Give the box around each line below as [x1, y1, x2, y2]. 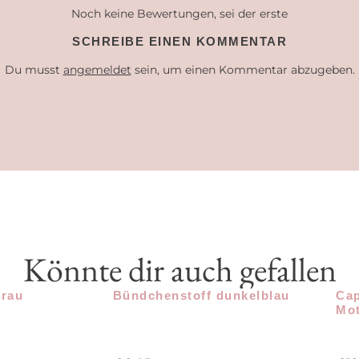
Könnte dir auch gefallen [22, 248, 337, 292]
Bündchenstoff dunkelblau [112, 288, 290, 303]
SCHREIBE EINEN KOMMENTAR [72, 34, 287, 49]
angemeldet [63, 63, 131, 78]
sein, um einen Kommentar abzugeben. [131, 63, 355, 78]
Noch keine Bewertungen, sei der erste [71, 6, 288, 22]
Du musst [4, 63, 63, 78]
